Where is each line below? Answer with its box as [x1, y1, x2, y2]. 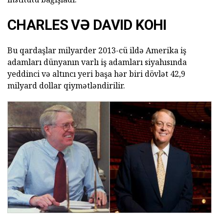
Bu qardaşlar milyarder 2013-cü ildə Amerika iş [7, 45, 186, 56]
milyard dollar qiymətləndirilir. [7, 80, 125, 91]
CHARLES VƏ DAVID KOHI [7, 17, 167, 34]
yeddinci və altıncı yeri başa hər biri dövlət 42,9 [7, 68, 185, 80]
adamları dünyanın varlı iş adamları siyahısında [7, 57, 187, 68]
